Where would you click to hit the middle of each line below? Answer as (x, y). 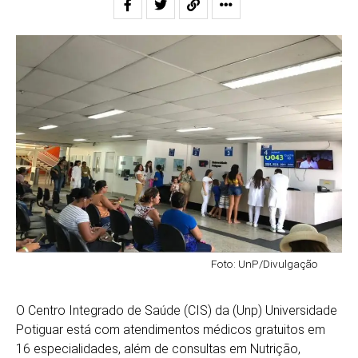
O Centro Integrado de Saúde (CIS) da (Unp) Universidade (177, 310)
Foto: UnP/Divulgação (265, 263)
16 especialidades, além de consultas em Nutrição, (158, 348)
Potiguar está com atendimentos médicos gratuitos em (171, 329)
